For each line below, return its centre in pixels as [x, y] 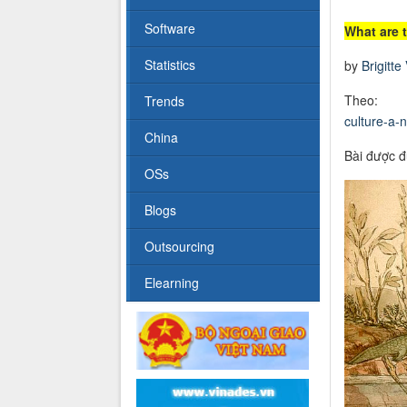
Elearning [172, 283]
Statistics [170, 65]
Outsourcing [179, 247]
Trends [164, 101]
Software [170, 29]
